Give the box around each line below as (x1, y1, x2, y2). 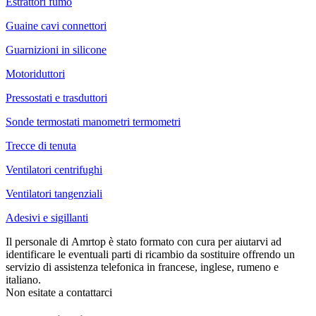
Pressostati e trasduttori (6, 91, 107, 104)
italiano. (6, 273, 41, 286)
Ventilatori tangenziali (6, 187, 102, 200)
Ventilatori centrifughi (6, 163, 102, 176)
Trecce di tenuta (6, 139, 76, 152)
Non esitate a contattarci (6, 286, 112, 298)
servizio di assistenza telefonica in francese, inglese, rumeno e (6, 260, 279, 273)
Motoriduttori (6, 67, 65, 80)
